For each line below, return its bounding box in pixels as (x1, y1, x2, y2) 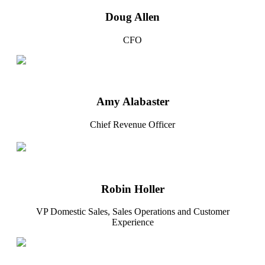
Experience (111, 217, 154, 228)
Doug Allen (105, 10, 160, 23)
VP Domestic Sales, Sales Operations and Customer (35, 206, 230, 217)
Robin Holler (101, 182, 164, 195)
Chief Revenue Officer (90, 119, 175, 130)
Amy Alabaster (96, 95, 169, 108)
